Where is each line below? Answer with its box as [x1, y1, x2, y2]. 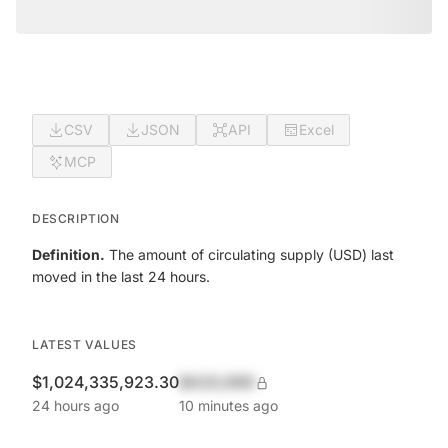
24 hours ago [32, 397, 119, 414]
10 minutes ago [179, 397, 278, 414]
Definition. [32, 246, 105, 263]
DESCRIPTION [32, 211, 120, 226]
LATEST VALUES [32, 337, 137, 352]
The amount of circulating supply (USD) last [105, 246, 394, 263]
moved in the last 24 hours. [32, 268, 210, 285]
